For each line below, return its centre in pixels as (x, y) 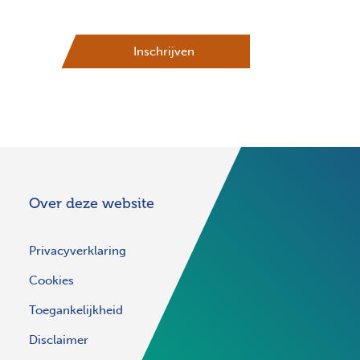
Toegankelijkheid (76, 311)
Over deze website (92, 204)
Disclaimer (59, 340)
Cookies (51, 281)
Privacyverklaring (78, 251)
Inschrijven (164, 52)
